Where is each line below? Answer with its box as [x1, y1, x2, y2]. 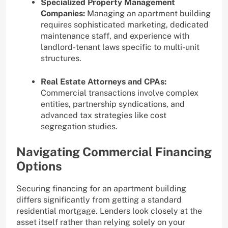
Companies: [41, 9, 85, 19]
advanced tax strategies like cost [41, 110, 166, 121]
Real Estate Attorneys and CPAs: [41, 77, 166, 87]
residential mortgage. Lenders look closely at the [16, 206, 202, 216]
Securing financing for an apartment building [16, 184, 186, 194]
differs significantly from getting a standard [16, 195, 182, 205]
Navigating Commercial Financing [16, 145, 212, 159]
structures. [41, 53, 81, 64]
